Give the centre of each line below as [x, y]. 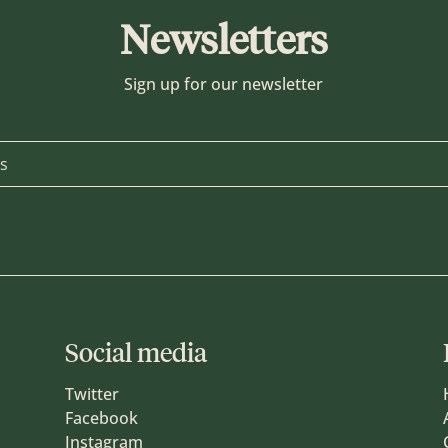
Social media [135, 353]
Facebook [101, 418]
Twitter [91, 394]
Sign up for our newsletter [224, 83]
